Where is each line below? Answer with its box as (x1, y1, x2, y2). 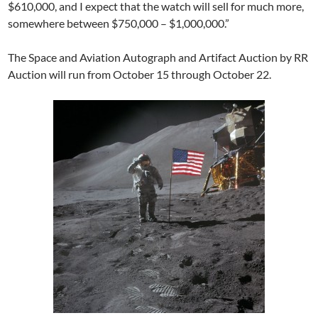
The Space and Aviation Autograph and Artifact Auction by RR (8, 50, 309, 64)
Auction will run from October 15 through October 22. (8, 67, 272, 81)
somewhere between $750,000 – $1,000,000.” (8, 16, 230, 30)
